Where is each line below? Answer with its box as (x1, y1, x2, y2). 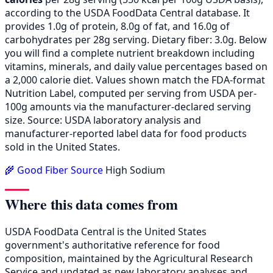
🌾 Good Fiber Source (5, 163, 105, 177)
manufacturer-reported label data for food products (5, 126, 247, 140)
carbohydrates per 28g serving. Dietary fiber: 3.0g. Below (5, 32, 267, 46)
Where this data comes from (5, 193, 178, 214)
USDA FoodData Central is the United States (5, 224, 207, 238)
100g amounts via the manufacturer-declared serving (5, 99, 251, 113)
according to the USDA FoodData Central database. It (5, 5, 250, 19)
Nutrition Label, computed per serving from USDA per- (5, 86, 257, 100)
